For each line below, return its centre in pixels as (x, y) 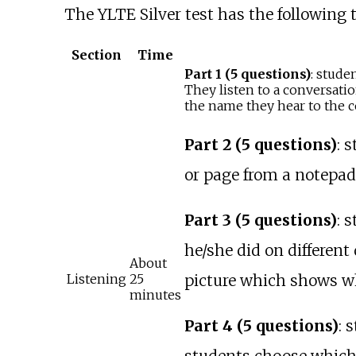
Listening (96, 279)
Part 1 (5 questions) (247, 74)
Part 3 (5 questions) (260, 220)
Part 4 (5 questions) (261, 326)
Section (96, 55)
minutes (155, 295)
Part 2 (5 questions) (260, 144)
